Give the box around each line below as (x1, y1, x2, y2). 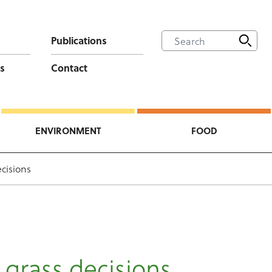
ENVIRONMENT (35, 124, 101, 137)
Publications (50, 33, 107, 47)
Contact (50, 61, 87, 75)
